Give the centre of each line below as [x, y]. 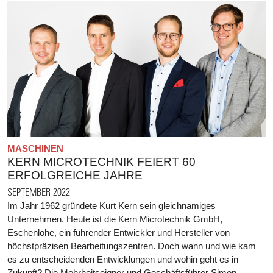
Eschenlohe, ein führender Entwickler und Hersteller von [119, 232]
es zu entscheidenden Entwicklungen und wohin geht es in [123, 259]
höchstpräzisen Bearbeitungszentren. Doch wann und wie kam [132, 246]
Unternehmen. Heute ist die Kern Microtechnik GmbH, [115, 219]
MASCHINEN [35, 148]
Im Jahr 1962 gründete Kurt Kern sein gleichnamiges [112, 205]
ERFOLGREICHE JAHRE [75, 175]
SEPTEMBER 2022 [39, 191]
